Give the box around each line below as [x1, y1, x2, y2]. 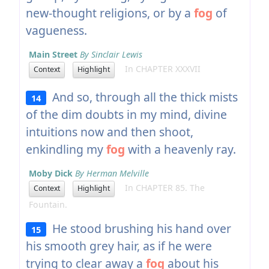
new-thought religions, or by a [25, 4, 194, 21]
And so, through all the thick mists [46, 88, 238, 105]
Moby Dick [28, 167, 73, 179]
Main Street [28, 48, 77, 60]
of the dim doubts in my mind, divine [25, 106, 227, 122]
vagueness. [25, 22, 87, 38]
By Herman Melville [74, 167, 149, 179]
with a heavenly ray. [124, 141, 236, 157]
